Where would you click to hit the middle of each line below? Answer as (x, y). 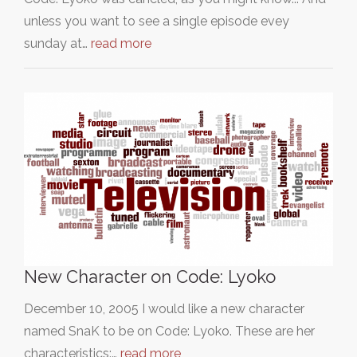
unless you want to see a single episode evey (157, 21)
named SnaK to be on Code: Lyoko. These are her (169, 331)
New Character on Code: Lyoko (150, 276)
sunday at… (57, 43)
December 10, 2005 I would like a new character (164, 308)
